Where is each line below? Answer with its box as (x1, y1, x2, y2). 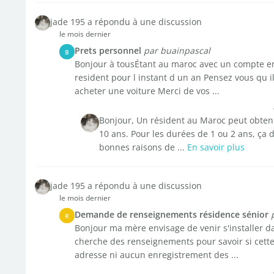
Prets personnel (74, 45, 141, 56)
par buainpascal (143, 45, 210, 56)
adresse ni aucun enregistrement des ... (74, 249, 239, 261)
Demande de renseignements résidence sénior (74, 209, 268, 220)
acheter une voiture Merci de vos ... (74, 85, 220, 97)
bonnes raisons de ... (98, 141, 187, 153)
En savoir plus (187, 141, 245, 153)
